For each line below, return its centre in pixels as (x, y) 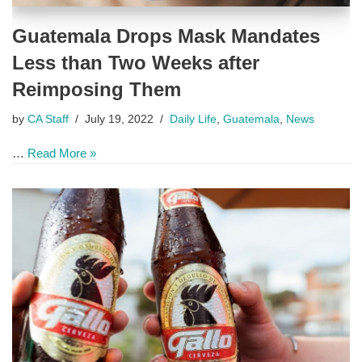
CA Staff (48, 120)
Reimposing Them (97, 90)
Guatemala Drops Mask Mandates (166, 36)
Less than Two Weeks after (136, 63)
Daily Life (193, 120)
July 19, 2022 (119, 120)
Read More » (62, 154)
